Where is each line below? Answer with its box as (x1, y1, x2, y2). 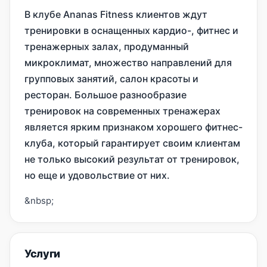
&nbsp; (24, 195, 54, 206)
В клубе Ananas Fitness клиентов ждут (24, 8, 207, 20)
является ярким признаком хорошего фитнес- (24, 121, 243, 133)
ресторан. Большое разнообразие (24, 89, 187, 101)
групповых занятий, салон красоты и (24, 73, 198, 85)
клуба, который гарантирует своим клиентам (24, 137, 240, 149)
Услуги (24, 247, 60, 260)
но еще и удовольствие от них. (24, 169, 170, 181)
